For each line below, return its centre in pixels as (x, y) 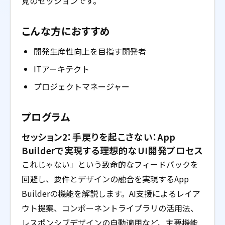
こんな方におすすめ (66, 31)
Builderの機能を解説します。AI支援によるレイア (111, 193)
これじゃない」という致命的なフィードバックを (110, 164)
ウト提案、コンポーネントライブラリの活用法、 (110, 208)
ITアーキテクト (62, 69)
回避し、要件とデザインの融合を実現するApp (105, 179)
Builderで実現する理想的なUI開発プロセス (112, 150)
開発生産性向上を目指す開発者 (90, 51)
